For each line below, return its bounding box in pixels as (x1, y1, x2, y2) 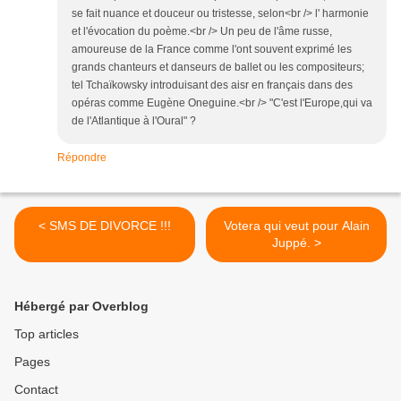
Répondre (57, 150, 107, 164)
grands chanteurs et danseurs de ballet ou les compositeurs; (72, 60, 364, 73)
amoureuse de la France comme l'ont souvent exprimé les (72, 42, 352, 55)
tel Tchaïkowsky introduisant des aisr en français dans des (72, 78, 353, 91)
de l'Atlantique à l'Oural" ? (72, 114, 196, 127)
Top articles (14, 326, 79, 341)
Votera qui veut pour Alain (223, 218, 370, 233)
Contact (14, 381, 58, 397)
